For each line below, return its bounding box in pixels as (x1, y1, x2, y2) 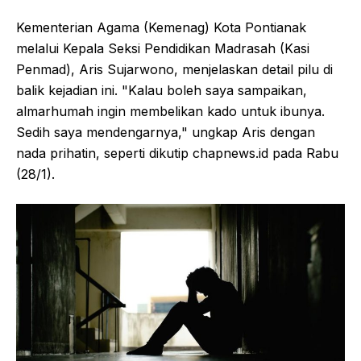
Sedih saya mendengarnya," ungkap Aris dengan (16, 123, 315, 140)
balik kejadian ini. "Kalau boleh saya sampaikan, (16, 81, 307, 98)
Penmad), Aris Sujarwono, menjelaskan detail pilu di (16, 60, 333, 77)
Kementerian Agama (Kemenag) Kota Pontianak (16, 19, 306, 35)
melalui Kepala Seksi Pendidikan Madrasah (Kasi (16, 39, 309, 56)
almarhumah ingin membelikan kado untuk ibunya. (16, 102, 325, 119)
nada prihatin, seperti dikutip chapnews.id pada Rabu (16, 144, 338, 161)
